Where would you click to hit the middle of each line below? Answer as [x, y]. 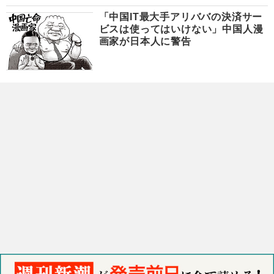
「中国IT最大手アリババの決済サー [181, 17]
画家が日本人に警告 [145, 42]
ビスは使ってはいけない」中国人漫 [181, 29]
